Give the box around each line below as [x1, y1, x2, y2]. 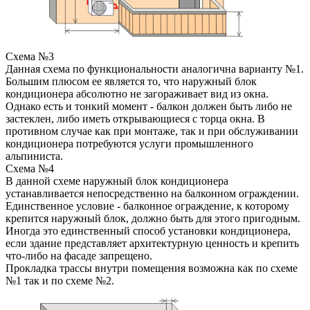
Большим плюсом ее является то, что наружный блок [6, 75, 257, 88]
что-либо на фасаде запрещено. [6, 250, 152, 262]
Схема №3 [6, 51, 54, 63]
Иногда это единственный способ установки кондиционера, [6, 225, 291, 237]
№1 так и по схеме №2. [6, 275, 114, 287]
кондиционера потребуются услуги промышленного [6, 138, 253, 150]
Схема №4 [6, 163, 54, 175]
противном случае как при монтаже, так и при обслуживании [6, 125, 298, 138]
